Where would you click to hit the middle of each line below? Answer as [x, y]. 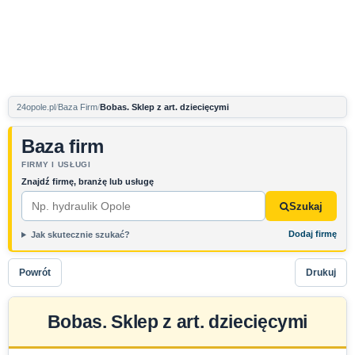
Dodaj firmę [313, 234]
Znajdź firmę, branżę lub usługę [88, 181]
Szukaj [306, 206]
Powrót [35, 272]
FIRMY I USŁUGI [56, 164]
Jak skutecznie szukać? [80, 235]
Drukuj [321, 272]
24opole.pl [36, 107]
